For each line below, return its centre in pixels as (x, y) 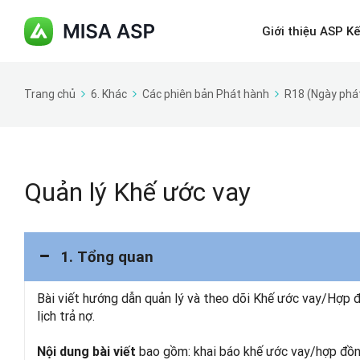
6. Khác (109, 94)
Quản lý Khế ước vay (137, 192)
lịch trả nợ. (66, 316)
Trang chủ (50, 94)
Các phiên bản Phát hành (206, 94)
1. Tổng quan (107, 257)
